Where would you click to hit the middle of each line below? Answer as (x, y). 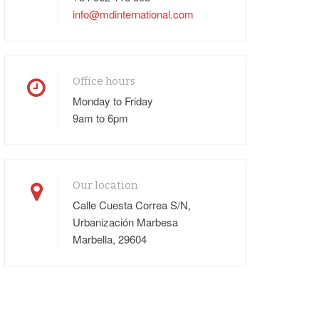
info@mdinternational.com (133, 14)
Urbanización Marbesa (125, 222)
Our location (105, 185)
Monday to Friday (113, 101)
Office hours (104, 82)
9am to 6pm (100, 118)
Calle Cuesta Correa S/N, (132, 205)
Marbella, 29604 (110, 239)
